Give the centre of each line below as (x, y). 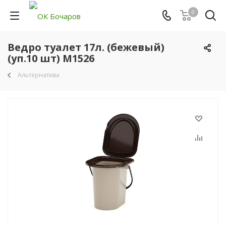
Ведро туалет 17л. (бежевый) (86, 47)
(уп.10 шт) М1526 (51, 58)
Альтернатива (39, 75)
